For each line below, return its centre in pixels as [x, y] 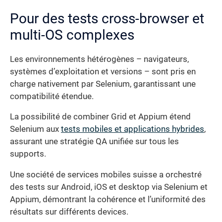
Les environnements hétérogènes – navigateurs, [99, 59]
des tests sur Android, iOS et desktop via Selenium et [109, 187]
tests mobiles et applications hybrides [133, 129]
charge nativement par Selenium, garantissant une [103, 84]
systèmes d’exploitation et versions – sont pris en [103, 71]
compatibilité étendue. [52, 96]
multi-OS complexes [72, 35]
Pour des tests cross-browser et [107, 18]
